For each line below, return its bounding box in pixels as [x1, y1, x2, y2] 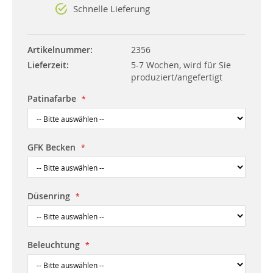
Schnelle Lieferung [73, 2, 150, 15]
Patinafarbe [27, 92, 76, 104]
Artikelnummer [27, 43, 90, 55]
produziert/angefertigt [131, 71, 222, 83]
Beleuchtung [27, 238, 80, 250]
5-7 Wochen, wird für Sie [131, 58, 231, 71]
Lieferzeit [27, 58, 66, 71]
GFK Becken [27, 141, 76, 153]
